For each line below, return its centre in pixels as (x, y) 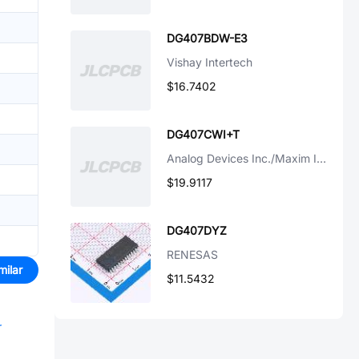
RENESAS (192, 254)
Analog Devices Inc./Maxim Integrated (321, 158)
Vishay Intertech (210, 62)
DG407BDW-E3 (207, 38)
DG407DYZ (197, 230)
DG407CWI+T (203, 134)
